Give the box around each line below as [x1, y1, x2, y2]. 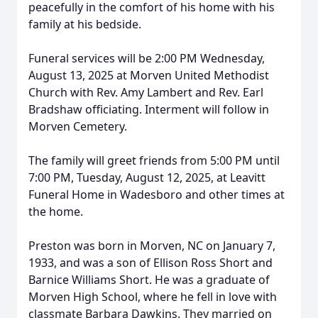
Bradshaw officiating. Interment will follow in [28, 102, 269, 117]
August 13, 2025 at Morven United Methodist [28, 67, 269, 83]
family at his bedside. [28, 16, 141, 32]
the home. [28, 204, 83, 219]
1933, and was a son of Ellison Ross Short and [28, 255, 273, 270]
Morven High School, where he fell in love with [28, 289, 277, 305]
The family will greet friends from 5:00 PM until [28, 153, 280, 168]
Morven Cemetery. [28, 119, 127, 134]
